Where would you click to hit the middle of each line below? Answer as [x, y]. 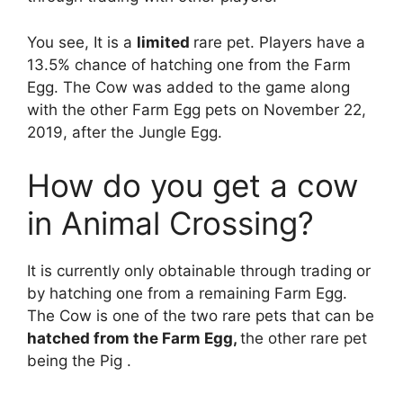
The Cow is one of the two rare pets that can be [201, 316]
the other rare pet [304, 338]
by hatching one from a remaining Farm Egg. [187, 293]
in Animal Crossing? [170, 223]
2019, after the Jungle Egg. [125, 132]
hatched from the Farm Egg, [134, 338]
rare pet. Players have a [279, 42]
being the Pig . [79, 361]
